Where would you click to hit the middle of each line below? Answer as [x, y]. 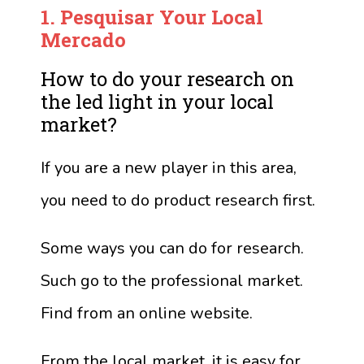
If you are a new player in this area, [169, 167]
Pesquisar [110, 17]
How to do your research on [167, 78]
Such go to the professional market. [172, 281]
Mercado [83, 39]
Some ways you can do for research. [172, 249]
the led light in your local [157, 101]
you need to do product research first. [178, 200]
